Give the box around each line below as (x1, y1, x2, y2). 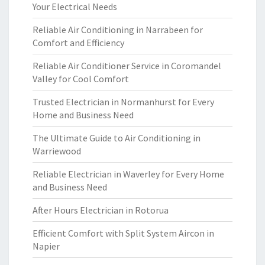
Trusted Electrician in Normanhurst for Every (33, 96, 214, 108)
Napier (33, 240, 60, 252)
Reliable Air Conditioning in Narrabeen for (33, 24, 203, 35)
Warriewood (33, 145, 81, 157)
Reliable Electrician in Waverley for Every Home (33, 168, 224, 180)
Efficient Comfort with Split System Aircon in (33, 227, 214, 239)
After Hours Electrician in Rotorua (33, 204, 169, 216)
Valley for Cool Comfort (33, 73, 129, 85)
